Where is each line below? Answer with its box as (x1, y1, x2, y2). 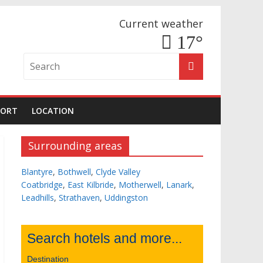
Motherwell (119, 179, 161, 190)
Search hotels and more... (27, 231, 182, 246)
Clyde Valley (96, 166, 140, 177)
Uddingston (104, 192, 148, 203)
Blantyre (21, 166, 53, 177)
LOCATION (32, 105, 74, 116)
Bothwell (58, 166, 91, 177)
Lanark (166, 179, 192, 190)
